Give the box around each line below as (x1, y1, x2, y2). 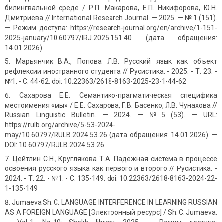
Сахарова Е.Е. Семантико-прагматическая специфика (19, 91, 217, 100)
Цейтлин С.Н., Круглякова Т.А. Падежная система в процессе (12, 155, 217, 163)
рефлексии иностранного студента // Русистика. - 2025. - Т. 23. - (5, 67, 217, 76)
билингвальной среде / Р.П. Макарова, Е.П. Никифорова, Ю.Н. (5, 4, 217, 12)
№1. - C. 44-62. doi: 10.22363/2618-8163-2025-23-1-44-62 (5, 77, 186, 86)
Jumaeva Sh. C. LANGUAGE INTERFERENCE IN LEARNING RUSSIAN (12, 198, 218, 207)
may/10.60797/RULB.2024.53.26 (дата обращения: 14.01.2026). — (5, 131, 217, 139)
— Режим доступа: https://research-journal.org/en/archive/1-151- (5, 24, 217, 32)
